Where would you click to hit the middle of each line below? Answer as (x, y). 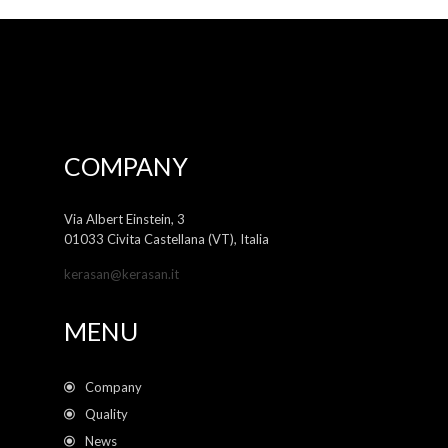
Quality (109, 414)
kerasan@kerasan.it (121, 274)
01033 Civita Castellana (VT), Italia (166, 239)
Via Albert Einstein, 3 (124, 219)
